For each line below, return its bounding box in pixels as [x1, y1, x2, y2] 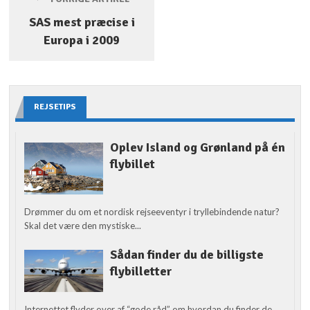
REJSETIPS [34, 101, 77, 112]
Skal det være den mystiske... [24, 220, 142, 232]
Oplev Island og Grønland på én [109, 139, 285, 155]
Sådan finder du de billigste [109, 247, 264, 263]
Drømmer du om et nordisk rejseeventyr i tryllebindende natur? [24, 206, 280, 218]
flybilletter [109, 264, 172, 280]
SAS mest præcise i [28, 14, 135, 30]
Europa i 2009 [44, 32, 120, 48]
